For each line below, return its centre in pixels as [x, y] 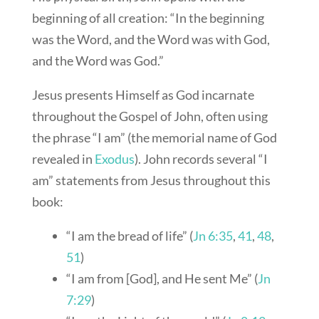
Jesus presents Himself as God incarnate [143, 95]
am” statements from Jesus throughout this [151, 180]
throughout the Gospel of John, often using [150, 116]
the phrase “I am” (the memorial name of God [154, 137]
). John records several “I [201, 159]
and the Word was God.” [98, 61]
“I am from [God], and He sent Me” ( [162, 278]
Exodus [114, 159]
